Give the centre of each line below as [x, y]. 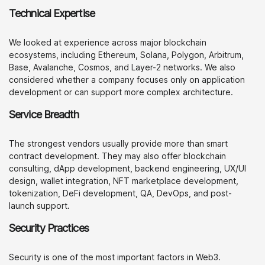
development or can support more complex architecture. [121, 92]
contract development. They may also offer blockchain [117, 156]
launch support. [39, 206]
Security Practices [49, 228]
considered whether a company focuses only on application [127, 80]
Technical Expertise [52, 13]
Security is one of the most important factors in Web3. [115, 257]
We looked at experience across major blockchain [108, 42]
